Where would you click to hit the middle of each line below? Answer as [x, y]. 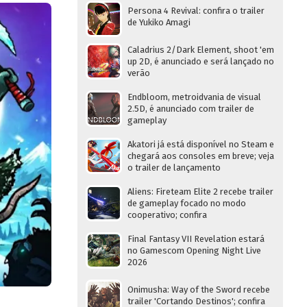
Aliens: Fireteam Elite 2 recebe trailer [200, 192]
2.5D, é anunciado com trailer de [191, 109]
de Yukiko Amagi [159, 22]
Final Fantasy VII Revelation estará [196, 239]
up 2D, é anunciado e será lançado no [201, 61]
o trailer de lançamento [174, 168]
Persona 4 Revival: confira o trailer [196, 11]
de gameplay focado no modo [187, 203]
